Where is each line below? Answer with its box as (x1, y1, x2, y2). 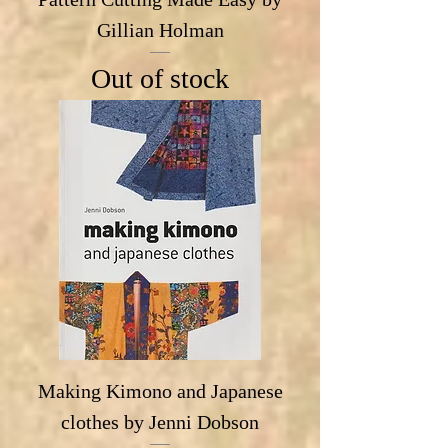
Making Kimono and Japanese (37, 379, 283, 402)
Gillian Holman (96, 19, 224, 42)
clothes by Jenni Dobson (61, 410, 259, 433)
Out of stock (91, 62, 229, 94)
